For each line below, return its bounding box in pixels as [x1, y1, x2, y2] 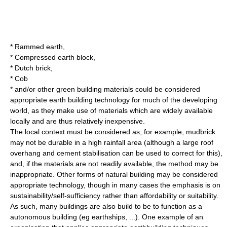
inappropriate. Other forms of [10, 170, 105, 178]
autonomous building [10, 213, 77, 221]
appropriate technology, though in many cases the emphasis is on [10, 181, 220, 189]
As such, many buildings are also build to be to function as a [10, 202, 202, 210]
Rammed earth [15, 43, 63, 51]
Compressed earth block [15, 53, 93, 61]
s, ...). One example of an [122, 213, 203, 221]
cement [57, 149, 81, 157]
